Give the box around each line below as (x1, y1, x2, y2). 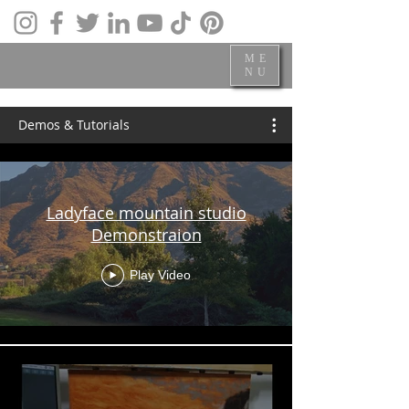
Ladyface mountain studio (46, 201, 246, 224)
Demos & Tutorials (18, 116, 130, 133)
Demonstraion (90, 223, 202, 246)
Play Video (130, 267, 191, 282)
